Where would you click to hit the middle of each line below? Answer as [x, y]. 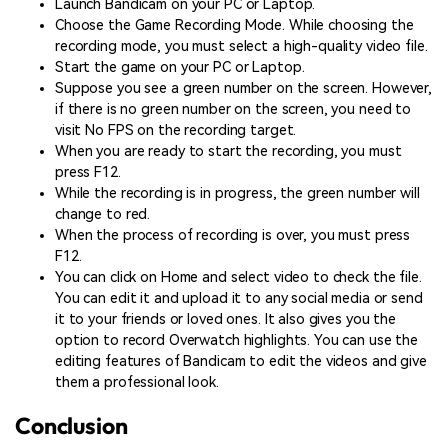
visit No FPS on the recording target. [176, 130]
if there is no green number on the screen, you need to [233, 109]
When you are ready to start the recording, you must [228, 151]
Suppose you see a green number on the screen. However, [244, 88]
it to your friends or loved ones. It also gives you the [225, 319]
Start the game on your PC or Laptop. [180, 67]
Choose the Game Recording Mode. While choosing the [234, 25]
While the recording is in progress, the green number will [237, 193]
